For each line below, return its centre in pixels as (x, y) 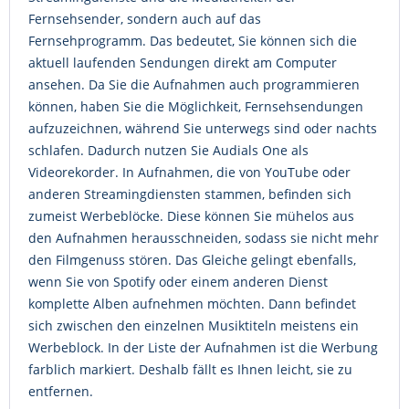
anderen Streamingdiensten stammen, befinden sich (190, 194)
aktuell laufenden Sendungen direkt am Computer (183, 63)
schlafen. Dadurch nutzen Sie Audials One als (168, 150)
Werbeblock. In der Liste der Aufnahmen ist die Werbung (203, 347)
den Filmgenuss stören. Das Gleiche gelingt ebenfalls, (192, 260)
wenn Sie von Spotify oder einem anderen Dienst (178, 282)
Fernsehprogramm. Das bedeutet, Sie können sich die (193, 41)
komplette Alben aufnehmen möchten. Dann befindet (192, 304)
